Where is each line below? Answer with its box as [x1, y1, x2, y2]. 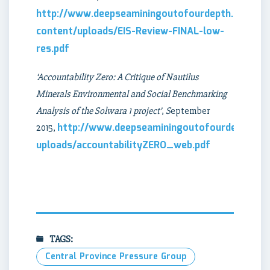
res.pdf [36, 42, 69, 57]
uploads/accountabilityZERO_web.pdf [36, 138, 210, 154]
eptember [171, 105, 210, 118]
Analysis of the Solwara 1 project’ [36, 105, 162, 118]
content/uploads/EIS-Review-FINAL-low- [36, 24, 224, 40]
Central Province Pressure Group [45, 250, 186, 264]
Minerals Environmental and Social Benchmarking [36, 88, 227, 101]
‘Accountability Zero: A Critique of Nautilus [36, 71, 199, 84]
